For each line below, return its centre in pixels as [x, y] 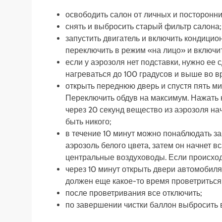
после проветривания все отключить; [134, 193]
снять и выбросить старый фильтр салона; [143, 26]
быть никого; [88, 121]
